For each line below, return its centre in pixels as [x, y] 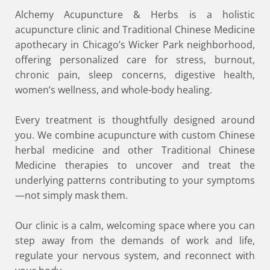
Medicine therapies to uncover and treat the [135, 165]
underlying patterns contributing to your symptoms [135, 181]
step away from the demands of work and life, [135, 241]
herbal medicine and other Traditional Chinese [135, 150]
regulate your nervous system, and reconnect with [135, 256]
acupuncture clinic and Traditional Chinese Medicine [135, 30]
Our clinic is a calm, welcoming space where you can [135, 226]
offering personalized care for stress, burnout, [135, 60]
